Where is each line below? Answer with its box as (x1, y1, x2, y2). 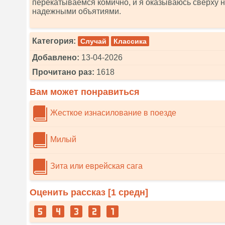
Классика (114, 37, 147, 45)
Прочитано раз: (32, 68, 94, 76)
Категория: (32, 37, 76, 45)
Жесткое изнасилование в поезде (48, 108, 176, 118)
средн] (116, 187, 148, 197)
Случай (80, 37, 106, 45)
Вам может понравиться (30, 87, 140, 97)
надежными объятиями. (32, 7, 121, 16)
